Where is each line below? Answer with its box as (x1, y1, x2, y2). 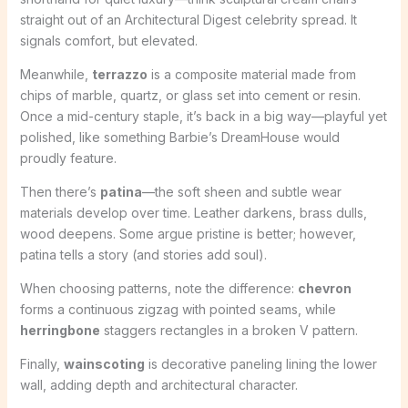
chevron (297, 280, 352, 296)
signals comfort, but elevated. (19, 32, 198, 48)
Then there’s (19, 183, 100, 199)
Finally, (19, 355, 64, 372)
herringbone (19, 321, 100, 338)
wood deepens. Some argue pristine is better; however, (19, 225, 356, 241)
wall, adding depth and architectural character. (19, 376, 298, 393)
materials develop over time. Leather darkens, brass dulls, (19, 204, 367, 220)
